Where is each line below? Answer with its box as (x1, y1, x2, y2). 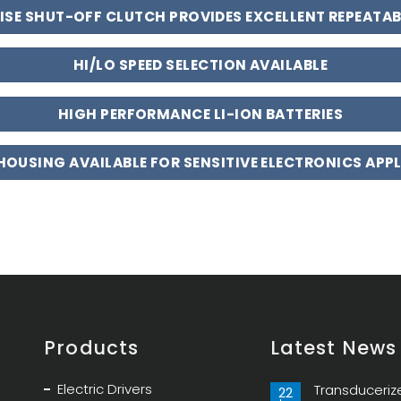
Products (44, 334, 139, 361)
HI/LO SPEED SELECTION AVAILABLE (73, 55, 328, 75)
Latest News (270, 334, 397, 361)
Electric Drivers (57, 379, 153, 398)
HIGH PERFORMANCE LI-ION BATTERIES (57, 104, 344, 124)
